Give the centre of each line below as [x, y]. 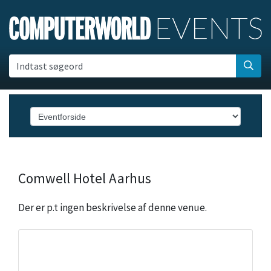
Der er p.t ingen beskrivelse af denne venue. [113, 208]
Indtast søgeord [50, 66]
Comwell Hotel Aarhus [85, 178]
